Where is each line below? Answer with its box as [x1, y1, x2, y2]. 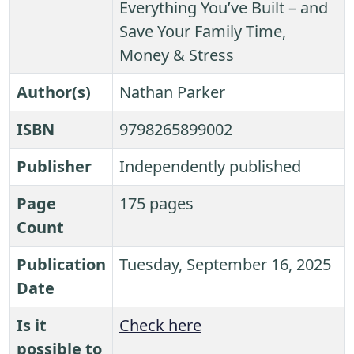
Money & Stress [119, 44, 234, 66]
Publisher [17, 156, 92, 178]
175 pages [119, 193, 194, 215]
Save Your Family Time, [119, 21, 286, 43]
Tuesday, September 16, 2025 [119, 254, 331, 276]
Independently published [119, 156, 301, 178]
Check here [119, 314, 201, 337]
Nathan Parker [119, 81, 225, 104]
